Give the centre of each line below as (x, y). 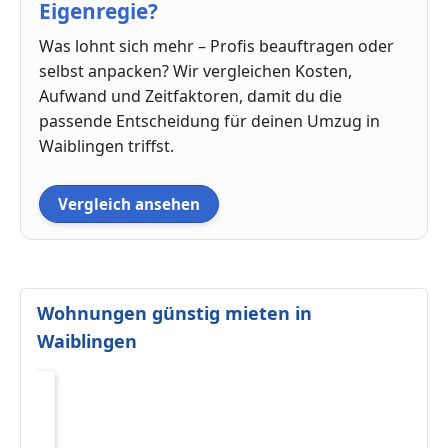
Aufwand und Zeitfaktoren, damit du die (190, 95)
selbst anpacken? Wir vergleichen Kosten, (195, 70)
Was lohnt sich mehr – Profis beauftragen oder (216, 45)
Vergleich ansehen (129, 203)
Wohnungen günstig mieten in (174, 312)
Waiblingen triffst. (106, 145)
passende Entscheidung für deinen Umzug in (209, 120)
